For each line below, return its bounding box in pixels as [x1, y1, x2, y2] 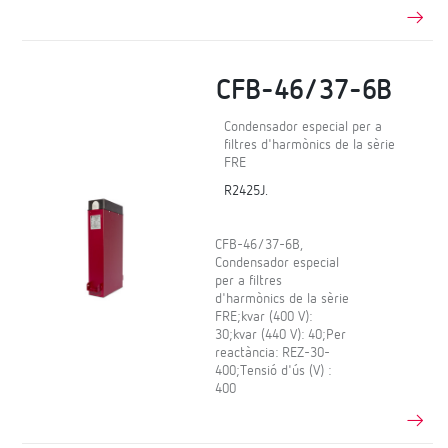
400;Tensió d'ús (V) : [215, 363, 332, 378]
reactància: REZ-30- [215, 345, 331, 360]
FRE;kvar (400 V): [215, 309, 313, 324]
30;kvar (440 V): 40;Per [215, 327, 347, 342]
